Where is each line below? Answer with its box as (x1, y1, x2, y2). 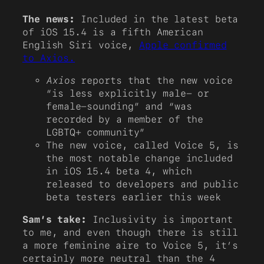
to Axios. (22, 52, 75, 64)
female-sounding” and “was (46, 100, 192, 112)
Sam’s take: (22, 214, 87, 226)
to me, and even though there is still (22, 227, 239, 239)
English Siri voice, (22, 39, 139, 51)
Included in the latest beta (75, 13, 239, 25)
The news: (22, 13, 75, 25)
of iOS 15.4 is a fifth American (22, 26, 203, 38)
